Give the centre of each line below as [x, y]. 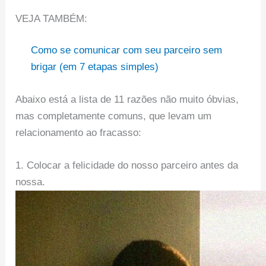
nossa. [31, 182]
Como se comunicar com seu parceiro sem [126, 50]
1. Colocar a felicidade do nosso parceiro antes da [127, 166]
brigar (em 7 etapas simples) [94, 67]
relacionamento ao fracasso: [79, 133]
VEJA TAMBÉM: [52, 18]
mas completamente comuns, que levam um [114, 116]
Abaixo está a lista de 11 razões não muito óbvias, [127, 100]
